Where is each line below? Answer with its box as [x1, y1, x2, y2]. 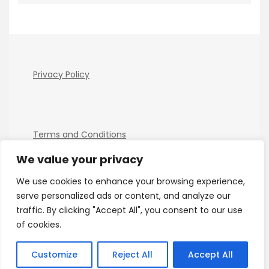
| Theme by [183, 222, 232, 234]
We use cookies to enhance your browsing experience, [16, 175, 245, 187]
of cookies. [16, 219, 61, 231]
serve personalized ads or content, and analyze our [16, 190, 231, 202]
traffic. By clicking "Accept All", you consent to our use [16, 204, 243, 216]
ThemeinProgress [30, 237, 103, 249]
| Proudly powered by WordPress [106, 237, 239, 249]
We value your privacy [16, 152, 143, 167]
